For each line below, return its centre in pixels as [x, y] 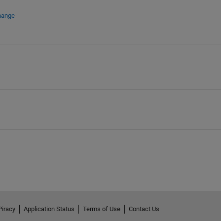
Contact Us [144, 209]
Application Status [49, 209]
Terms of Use [101, 209]
